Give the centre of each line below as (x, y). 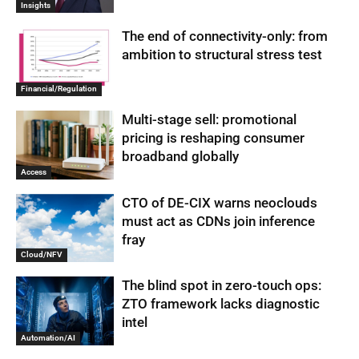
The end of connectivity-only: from (225, 36)
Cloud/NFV (42, 255)
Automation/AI (48, 337)
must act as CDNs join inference (219, 221)
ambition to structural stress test (222, 55)
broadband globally (181, 156)
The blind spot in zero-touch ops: (222, 286)
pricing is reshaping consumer (214, 137)
